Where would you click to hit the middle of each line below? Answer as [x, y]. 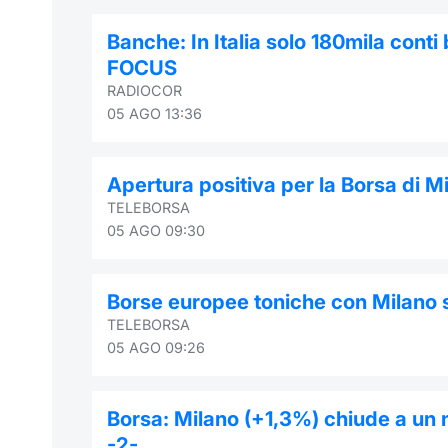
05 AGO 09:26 [156, 347]
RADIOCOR [144, 90]
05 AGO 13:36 [154, 113]
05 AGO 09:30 [156, 230]
